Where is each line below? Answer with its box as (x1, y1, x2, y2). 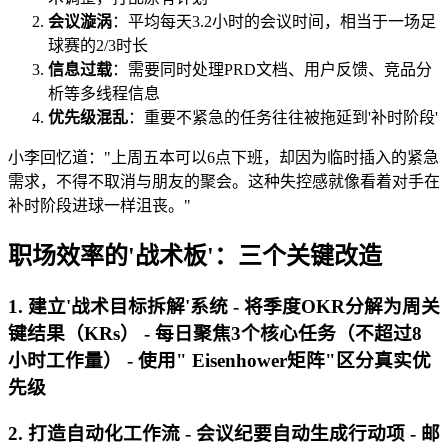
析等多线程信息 (48, 85, 160, 103)
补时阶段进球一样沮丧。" (8, 197, 191, 215)
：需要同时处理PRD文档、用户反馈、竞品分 (112, 61, 432, 79)
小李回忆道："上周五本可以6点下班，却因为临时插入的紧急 (8, 149, 439, 167)
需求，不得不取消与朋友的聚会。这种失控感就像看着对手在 (8, 173, 440, 191)
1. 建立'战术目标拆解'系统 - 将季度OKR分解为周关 (8, 296, 440, 318)
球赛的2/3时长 (48, 37, 148, 55)
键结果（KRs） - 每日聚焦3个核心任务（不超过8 (8, 323, 422, 345)
